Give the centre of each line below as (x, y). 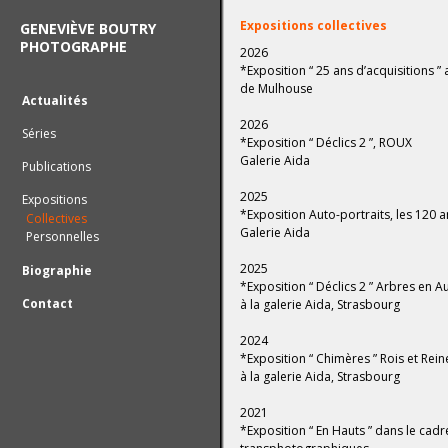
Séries (39, 133)
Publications (56, 166)
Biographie (57, 270)
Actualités (55, 100)
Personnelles (62, 236)
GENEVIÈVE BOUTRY (88, 28)
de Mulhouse (276, 88)
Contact (47, 303)
